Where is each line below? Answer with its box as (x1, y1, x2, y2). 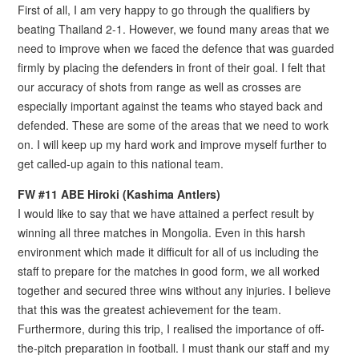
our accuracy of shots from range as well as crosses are (18, 79, 302, 95)
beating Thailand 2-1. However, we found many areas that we (18, 21, 330, 38)
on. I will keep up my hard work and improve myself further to (18, 136, 328, 153)
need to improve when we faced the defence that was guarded (18, 40, 335, 57)
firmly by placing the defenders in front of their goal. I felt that (18, 59, 326, 76)
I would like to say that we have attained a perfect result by (18, 205, 315, 222)
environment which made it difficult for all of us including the (18, 244, 320, 260)
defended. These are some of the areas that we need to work (18, 117, 329, 134)
